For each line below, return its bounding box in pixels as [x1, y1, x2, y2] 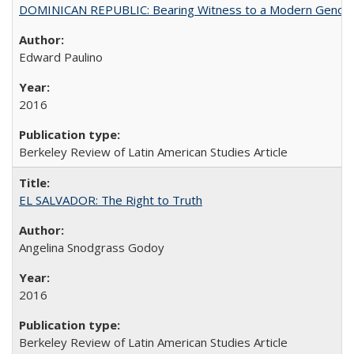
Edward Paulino [19, 48, 103, 65]
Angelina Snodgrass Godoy [19, 239, 164, 255]
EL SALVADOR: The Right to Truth [19, 191, 202, 208]
